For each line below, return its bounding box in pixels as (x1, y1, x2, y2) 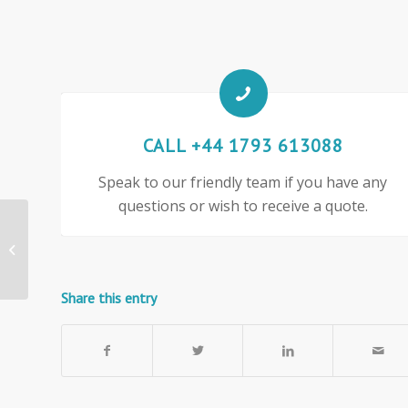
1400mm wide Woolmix (32, 230, 157, 248)
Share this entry (61, 289, 157, 308)
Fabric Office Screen (32, 250, 142, 267)
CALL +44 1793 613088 (142, 134, 343, 158)
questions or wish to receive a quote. (117, 196, 368, 217)
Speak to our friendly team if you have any (98, 172, 388, 193)
